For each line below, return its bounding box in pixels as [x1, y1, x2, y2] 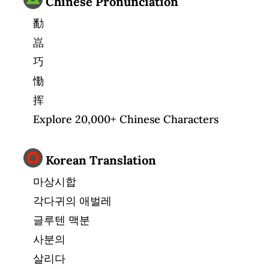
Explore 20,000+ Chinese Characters [33, 112, 219, 126]
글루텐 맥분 [33, 213, 90, 227]
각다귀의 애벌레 [33, 194, 112, 208]
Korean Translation [43, 153, 156, 168]
